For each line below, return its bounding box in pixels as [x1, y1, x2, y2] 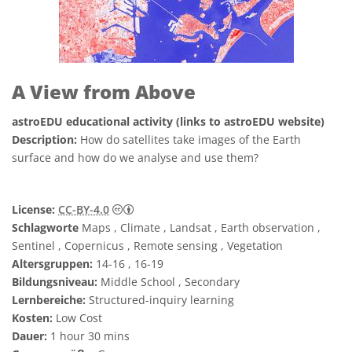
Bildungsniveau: [12, 274, 97, 289]
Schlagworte [12, 220, 79, 235]
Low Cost [53, 310, 102, 325]
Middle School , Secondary [97, 274, 240, 289]
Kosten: [12, 310, 53, 325]
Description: [12, 132, 80, 147]
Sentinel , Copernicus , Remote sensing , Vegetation [12, 238, 283, 253]
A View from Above [12, 79, 196, 104]
